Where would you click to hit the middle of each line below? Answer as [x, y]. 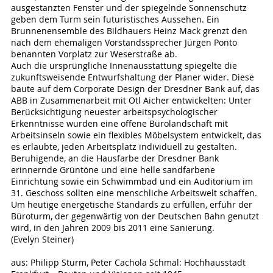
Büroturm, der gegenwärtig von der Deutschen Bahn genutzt [135, 216]
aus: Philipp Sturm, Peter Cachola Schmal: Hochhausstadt [128, 262]
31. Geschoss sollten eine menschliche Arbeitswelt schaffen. [134, 193]
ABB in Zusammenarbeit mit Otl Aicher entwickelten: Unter [131, 100]
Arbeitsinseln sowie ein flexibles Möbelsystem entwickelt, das [136, 135]
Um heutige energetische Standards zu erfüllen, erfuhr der [131, 204]
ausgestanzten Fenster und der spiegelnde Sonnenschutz [129, 8]
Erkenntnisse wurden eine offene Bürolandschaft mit [119, 123]
